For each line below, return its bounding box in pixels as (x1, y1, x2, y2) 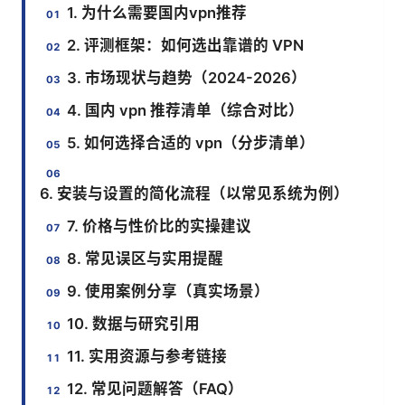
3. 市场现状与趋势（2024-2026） (67, 68, 307, 87)
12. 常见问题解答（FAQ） (67, 379, 244, 398)
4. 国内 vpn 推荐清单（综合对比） (67, 100, 305, 119)
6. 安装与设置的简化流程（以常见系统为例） (40, 184, 349, 202)
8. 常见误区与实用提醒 (67, 249, 224, 268)
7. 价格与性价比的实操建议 (67, 216, 252, 235)
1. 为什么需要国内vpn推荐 (67, 3, 248, 22)
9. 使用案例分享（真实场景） (67, 281, 270, 300)
